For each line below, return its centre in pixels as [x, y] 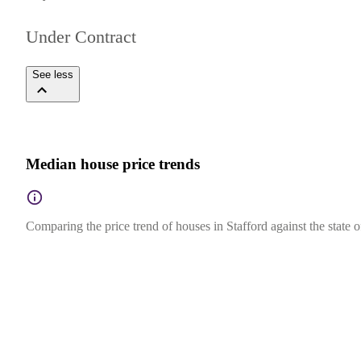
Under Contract [81, 36]
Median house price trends [113, 164]
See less [53, 74]
